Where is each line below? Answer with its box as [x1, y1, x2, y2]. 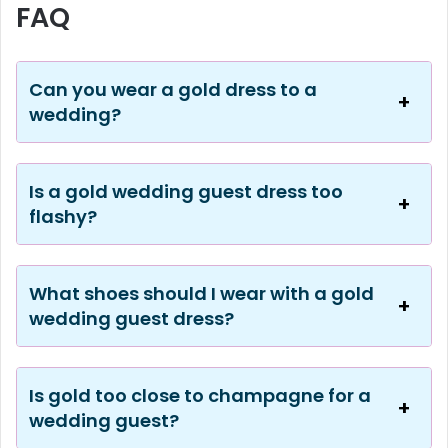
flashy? [29, 203, 97, 229]
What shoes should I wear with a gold [29, 280, 374, 306]
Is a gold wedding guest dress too [29, 178, 343, 204]
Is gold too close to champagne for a [29, 382, 371, 408]
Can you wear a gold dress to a [29, 76, 317, 102]
